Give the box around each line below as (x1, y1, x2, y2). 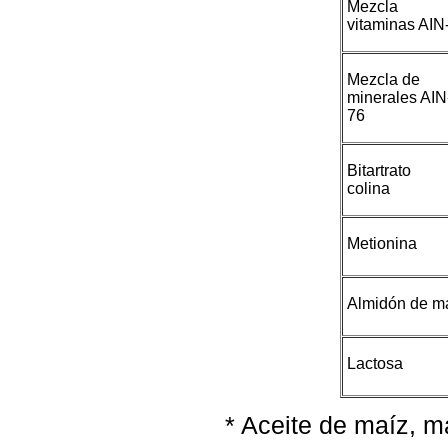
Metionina (347, 235, 417, 253)
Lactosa (347, 355, 403, 373)
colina (347, 180, 390, 198)
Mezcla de (347, 71, 420, 89)
